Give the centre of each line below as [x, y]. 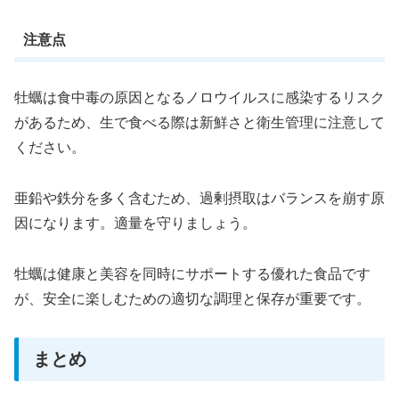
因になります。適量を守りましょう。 [135, 224]
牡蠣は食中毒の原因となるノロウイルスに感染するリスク [199, 98]
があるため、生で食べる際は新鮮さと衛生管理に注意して [199, 123]
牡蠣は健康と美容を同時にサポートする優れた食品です [192, 273]
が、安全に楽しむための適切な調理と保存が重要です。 [192, 298]
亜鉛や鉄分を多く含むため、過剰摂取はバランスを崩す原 [199, 199]
